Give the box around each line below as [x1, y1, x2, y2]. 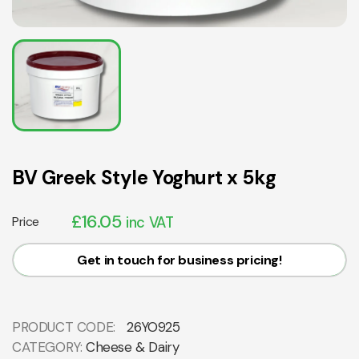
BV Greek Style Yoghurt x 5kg [12, 165, 276, 191]
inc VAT [126, 213, 174, 233]
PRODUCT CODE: [12, 318, 119, 337]
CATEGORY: [12, 338, 86, 357]
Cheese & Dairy [86, 338, 179, 357]
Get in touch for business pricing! [77, 252, 282, 269]
